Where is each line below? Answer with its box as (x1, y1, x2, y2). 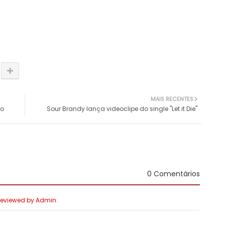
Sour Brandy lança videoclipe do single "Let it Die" (47, 104, 197, 114)
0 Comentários (147, 169, 200, 179)
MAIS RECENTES (151, 95, 193, 103)
